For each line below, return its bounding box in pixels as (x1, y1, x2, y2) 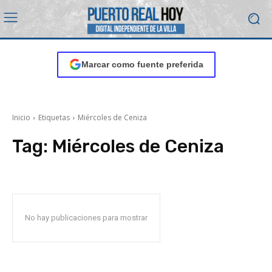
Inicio (12, 112, 30, 123)
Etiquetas (38, 112, 70, 123)
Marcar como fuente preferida (81, 59, 203, 69)
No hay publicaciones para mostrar (25, 212, 148, 222)
